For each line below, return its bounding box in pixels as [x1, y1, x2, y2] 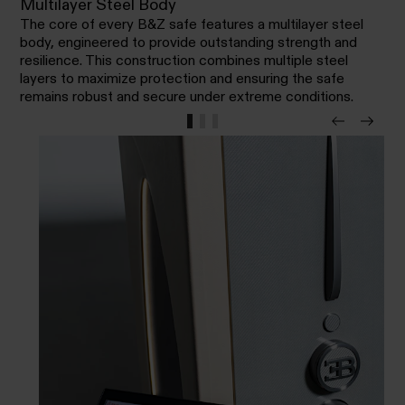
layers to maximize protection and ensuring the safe [20, 69, 345, 89]
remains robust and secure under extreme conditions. [20, 87, 354, 107]
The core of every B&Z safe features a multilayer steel [20, 14, 364, 34]
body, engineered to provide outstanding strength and [20, 33, 358, 52]
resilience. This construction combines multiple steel [20, 51, 349, 71]
